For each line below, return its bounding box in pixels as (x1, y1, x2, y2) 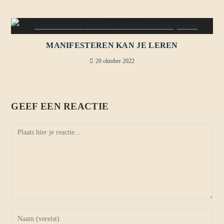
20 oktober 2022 (95, 57, 134, 64)
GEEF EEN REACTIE (11, 101, 109, 111)
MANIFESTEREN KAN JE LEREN (46, 41, 178, 49)
